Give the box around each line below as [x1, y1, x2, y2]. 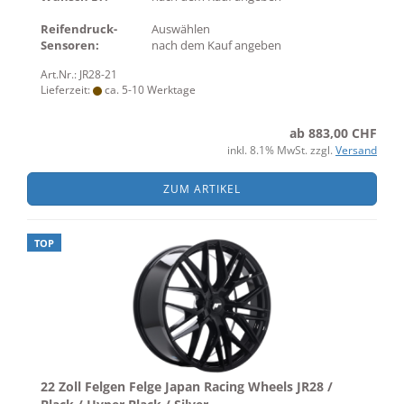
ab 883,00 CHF [289, 124, 377, 142]
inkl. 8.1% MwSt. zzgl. [227, 142, 335, 158]
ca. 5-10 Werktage [102, 82, 196, 97]
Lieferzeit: [41, 82, 93, 97]
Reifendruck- [41, 21, 117, 37]
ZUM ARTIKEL [163, 181, 241, 197]
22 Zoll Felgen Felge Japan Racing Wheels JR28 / [41, 378, 333, 395]
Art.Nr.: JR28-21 [41, 67, 117, 82]
